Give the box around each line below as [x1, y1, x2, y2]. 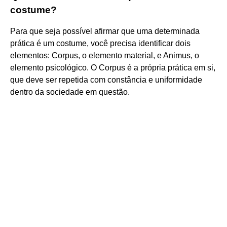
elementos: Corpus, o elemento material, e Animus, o [10, 51, 199, 60]
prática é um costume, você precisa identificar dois [10, 39, 191, 48]
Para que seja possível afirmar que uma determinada [10, 26, 200, 35]
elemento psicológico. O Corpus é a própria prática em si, [10, 63, 215, 72]
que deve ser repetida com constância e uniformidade [10, 75, 202, 84]
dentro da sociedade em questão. [10, 87, 130, 96]
